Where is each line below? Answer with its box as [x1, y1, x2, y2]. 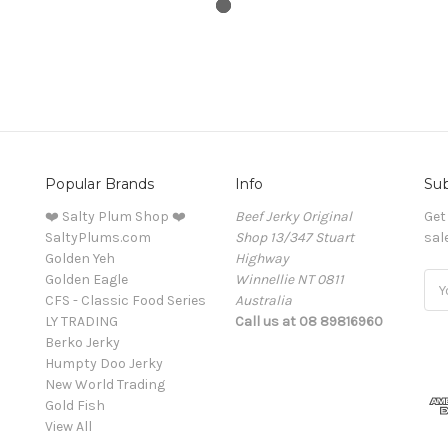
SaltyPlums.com [45, 229, 151, 247]
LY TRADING [45, 313, 118, 331]
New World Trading [45, 376, 165, 394]
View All [45, 418, 92, 436]
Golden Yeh [45, 250, 115, 268]
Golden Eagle [45, 271, 128, 289]
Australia [234, 292, 292, 310]
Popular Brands [45, 175, 155, 194]
